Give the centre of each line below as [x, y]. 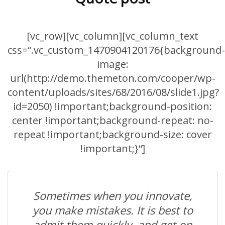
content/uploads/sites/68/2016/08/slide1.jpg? [113, 92]
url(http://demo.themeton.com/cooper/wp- [113, 78]
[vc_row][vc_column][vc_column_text [113, 36]
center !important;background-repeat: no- [113, 121]
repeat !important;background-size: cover [113, 135]
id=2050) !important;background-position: [113, 106]
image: [113, 64]
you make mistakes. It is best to [113, 210]
